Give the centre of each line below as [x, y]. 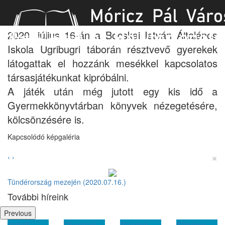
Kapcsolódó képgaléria [44, 137]
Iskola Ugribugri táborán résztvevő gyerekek [113, 49]
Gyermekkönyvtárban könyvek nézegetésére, [113, 105]
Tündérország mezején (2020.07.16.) [67, 182]
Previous [18, 213]
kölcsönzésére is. [46, 119]
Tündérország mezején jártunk [88, 16]
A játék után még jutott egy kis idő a [113, 91]
